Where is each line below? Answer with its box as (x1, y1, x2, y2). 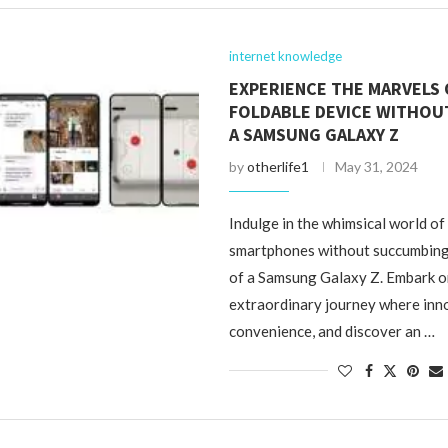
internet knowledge (229, 48, 343, 64)
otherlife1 (247, 158, 310, 175)
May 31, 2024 (335, 158, 419, 175)
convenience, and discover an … (229, 322, 436, 340)
